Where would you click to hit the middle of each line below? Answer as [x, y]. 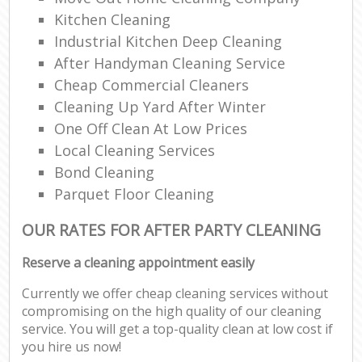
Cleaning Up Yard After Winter [160, 106]
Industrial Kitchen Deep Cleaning [168, 41]
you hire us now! [72, 347]
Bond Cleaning [105, 172]
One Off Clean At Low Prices [151, 128]
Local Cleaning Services [135, 150]
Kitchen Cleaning [113, 19]
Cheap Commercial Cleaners [152, 84]
